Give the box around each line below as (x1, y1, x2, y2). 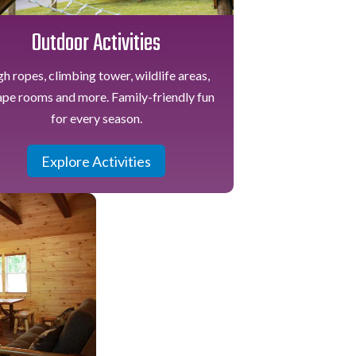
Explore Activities (41, 152, 152, 170)
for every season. (50, 110, 142, 126)
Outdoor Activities (32, 25, 161, 63)
